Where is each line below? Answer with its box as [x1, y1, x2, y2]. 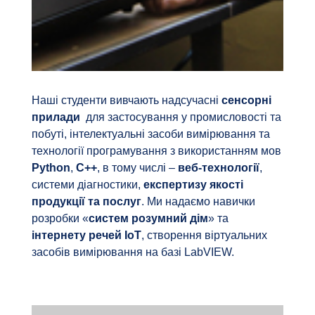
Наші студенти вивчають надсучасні [31, 94, 221, 107]
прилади [31, 111, 80, 124]
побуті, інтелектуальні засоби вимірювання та [31, 128, 270, 141]
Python [31, 162, 70, 174]
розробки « [31, 212, 89, 225]
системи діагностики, [31, 179, 143, 191]
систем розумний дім [88, 212, 208, 225]
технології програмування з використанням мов [31, 145, 281, 157]
